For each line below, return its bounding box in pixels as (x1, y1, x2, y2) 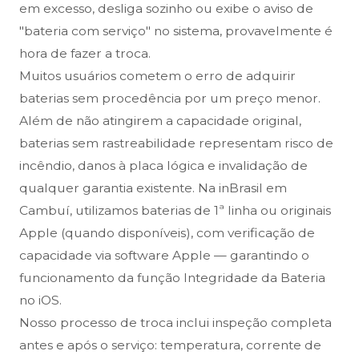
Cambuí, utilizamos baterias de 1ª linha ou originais (19, 203, 331, 219)
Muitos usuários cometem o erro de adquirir (19, 68, 296, 84)
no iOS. (19, 292, 62, 309)
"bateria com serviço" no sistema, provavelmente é (19, 23, 333, 39)
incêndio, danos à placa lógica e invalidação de (19, 158, 308, 174)
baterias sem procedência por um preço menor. (19, 91, 321, 107)
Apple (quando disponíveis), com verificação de (19, 225, 315, 241)
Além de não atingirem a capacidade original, (19, 113, 301, 129)
